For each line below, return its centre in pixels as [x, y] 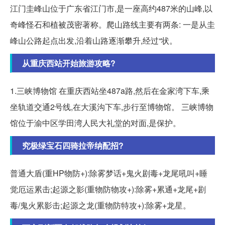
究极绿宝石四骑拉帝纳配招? [73, 145]
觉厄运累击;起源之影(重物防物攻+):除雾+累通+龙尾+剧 [108, 189]
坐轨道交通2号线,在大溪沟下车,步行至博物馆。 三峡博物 [112, 106]
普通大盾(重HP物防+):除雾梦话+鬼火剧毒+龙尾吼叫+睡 [109, 173]
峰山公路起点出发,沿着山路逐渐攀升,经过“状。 [94, 40]
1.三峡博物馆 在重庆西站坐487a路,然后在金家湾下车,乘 [110, 90]
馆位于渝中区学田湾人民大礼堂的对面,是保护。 [95, 123]
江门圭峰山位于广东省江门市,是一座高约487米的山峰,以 [111, 8]
